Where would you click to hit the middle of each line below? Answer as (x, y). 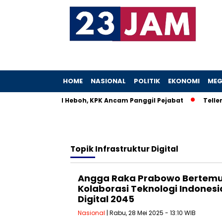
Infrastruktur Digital (137, 149)
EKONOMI (184, 81)
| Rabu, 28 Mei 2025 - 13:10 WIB (150, 213)
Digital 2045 (106, 199)
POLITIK (147, 81)
